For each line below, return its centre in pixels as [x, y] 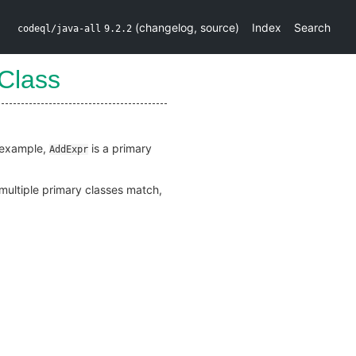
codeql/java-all [59, 28]
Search [312, 27]
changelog [166, 27]
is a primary [120, 148]
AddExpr [69, 149]
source [218, 27]
